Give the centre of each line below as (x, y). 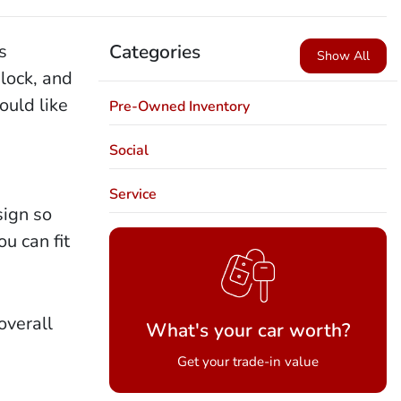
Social (129, 150)
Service (133, 194)
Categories (155, 51)
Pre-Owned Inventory (179, 106)
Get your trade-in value (248, 361)
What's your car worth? (248, 330)
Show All (343, 55)
